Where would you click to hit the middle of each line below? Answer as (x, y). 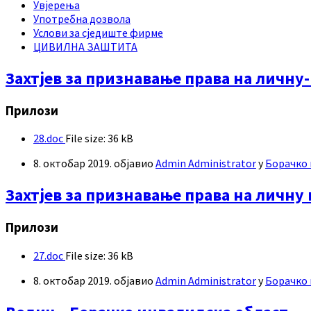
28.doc (49, 138)
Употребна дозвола (82, 18)
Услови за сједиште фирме (98, 32)
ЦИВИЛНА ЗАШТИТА (85, 46)
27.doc (49, 255)
